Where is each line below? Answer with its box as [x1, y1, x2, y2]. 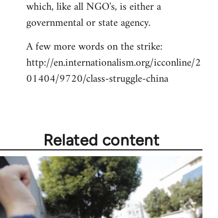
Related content [43, 130, 160, 149]
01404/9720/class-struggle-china [26, 69, 168, 89]
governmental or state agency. [26, 13, 150, 33]
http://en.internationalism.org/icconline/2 [26, 53, 201, 73]
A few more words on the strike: [26, 37, 163, 56]
